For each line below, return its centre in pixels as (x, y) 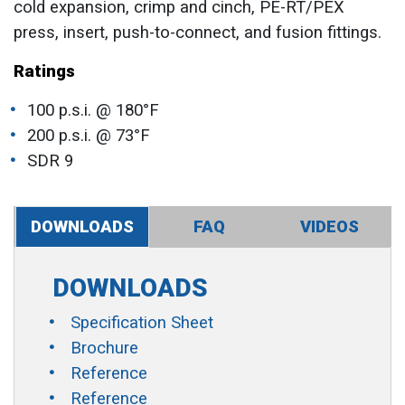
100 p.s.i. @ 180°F (93, 110)
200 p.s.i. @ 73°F (89, 136)
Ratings (44, 71)
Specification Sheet (141, 323)
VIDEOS (330, 227)
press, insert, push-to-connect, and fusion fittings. (198, 33)
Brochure (104, 348)
